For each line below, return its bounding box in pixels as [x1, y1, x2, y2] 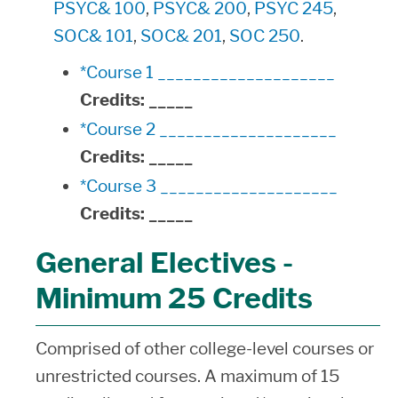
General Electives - [36, 245, 293, 280]
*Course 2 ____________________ [80, 119, 337, 139]
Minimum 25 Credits [36, 281, 313, 315]
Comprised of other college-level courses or [36, 338, 374, 359]
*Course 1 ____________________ [80, 62, 335, 83]
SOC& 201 [140, 26, 222, 46]
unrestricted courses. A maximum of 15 [36, 366, 339, 386]
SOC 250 [229, 26, 300, 46]
